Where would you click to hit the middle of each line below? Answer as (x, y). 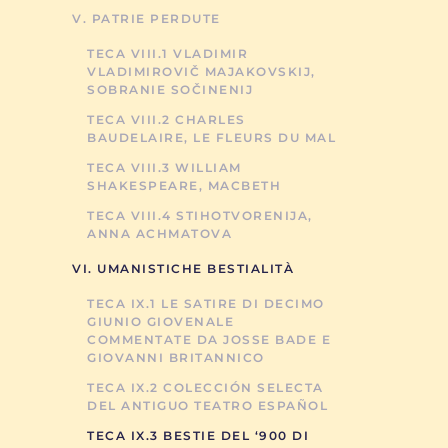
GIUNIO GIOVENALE (160, 321)
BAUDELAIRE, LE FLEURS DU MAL (211, 137)
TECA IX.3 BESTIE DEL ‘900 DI (198, 435)
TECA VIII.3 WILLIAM (164, 167)
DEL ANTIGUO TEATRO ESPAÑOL (207, 405)
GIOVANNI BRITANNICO (176, 357)
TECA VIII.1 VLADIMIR (167, 53)
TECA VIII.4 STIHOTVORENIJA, (200, 215)
